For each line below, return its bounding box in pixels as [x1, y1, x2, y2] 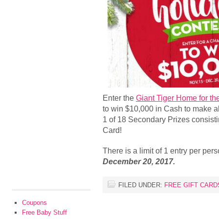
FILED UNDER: [118, 181, 164, 189]
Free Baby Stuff [22, 209, 67, 216]
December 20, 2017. [103, 157, 177, 166]
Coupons [22, 199, 47, 206]
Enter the [103, 93, 136, 102]
